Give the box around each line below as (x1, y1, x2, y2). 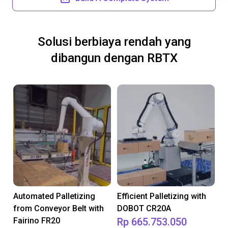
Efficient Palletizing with (117, 191, 206, 201)
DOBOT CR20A (117, 204, 171, 213)
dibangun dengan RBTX (50, 51, 178, 65)
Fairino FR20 (13, 216, 60, 225)
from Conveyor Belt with (13, 204, 104, 213)
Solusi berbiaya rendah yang (37, 35, 191, 49)
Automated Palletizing (13, 191, 95, 201)
